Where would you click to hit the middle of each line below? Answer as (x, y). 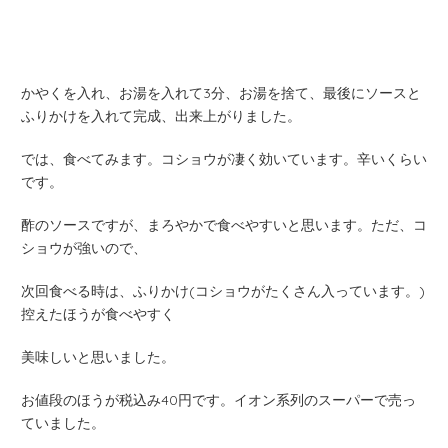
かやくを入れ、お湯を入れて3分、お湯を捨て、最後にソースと (221, 92)
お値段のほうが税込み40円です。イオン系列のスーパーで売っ (218, 399)
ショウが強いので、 (84, 247)
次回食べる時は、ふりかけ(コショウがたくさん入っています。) (223, 290)
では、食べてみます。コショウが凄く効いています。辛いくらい (224, 158)
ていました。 (63, 422)
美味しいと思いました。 (98, 356)
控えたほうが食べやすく (98, 313)
